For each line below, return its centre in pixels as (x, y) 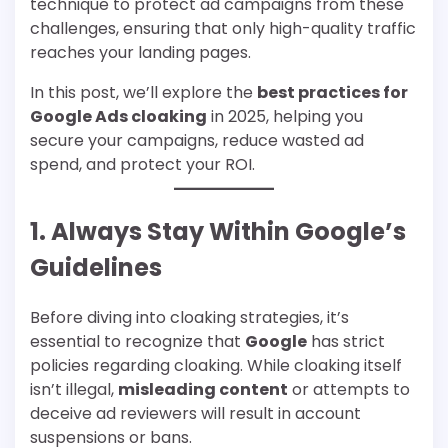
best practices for (332, 92)
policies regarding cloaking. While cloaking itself (216, 365)
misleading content (203, 389)
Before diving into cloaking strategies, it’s (189, 317)
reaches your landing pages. (140, 52)
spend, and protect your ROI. (142, 164)
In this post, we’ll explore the (143, 92)
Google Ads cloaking (118, 116)
